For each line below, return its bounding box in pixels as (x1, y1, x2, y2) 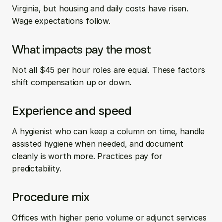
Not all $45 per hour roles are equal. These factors (12, 65, 205, 75)
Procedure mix (12, 190, 90, 204)
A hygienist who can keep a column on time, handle (12, 126, 205, 136)
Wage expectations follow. (12, 16, 111, 26)
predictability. (12, 164, 61, 173)
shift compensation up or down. (12, 77, 132, 87)
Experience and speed (12, 104, 132, 118)
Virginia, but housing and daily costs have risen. (12, 3, 189, 13)
